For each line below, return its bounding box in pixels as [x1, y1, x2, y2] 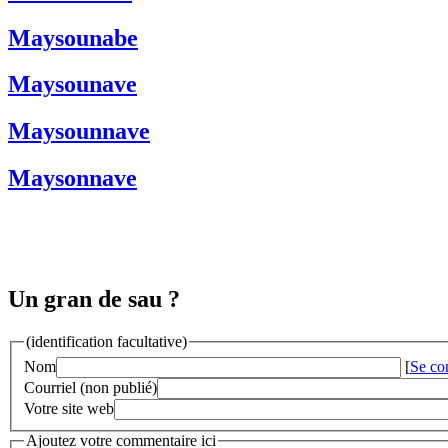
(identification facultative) [26, 332, 187, 350]
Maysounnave [8, 118, 150, 145]
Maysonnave [8, 165, 137, 192]
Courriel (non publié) [24, 378, 157, 396]
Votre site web [24, 399, 114, 417]
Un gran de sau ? [8, 286, 180, 313]
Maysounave [8, 71, 137, 98]
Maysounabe [8, 24, 138, 51]
